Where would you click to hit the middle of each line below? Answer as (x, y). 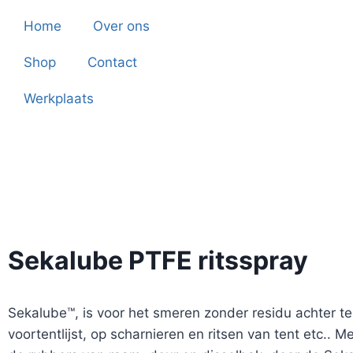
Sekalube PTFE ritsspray (158, 260)
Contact (112, 62)
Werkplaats (59, 98)
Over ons (121, 26)
